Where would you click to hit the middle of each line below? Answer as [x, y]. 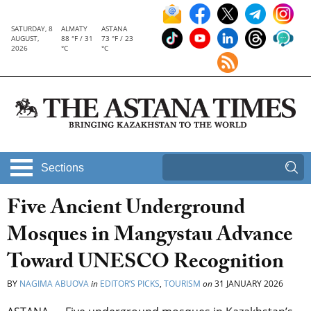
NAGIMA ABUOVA [54, 284]
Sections [62, 168]
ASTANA [114, 28]
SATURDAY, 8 [32, 28]
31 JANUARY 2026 [248, 284]
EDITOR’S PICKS [130, 284]
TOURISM [182, 284]
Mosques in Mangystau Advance [150, 237]
